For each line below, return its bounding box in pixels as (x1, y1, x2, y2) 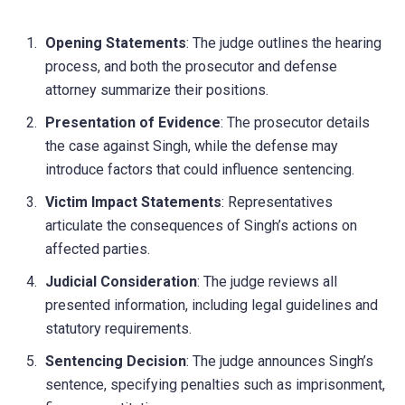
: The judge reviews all (197, 272, 337, 290)
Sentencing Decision (45, 352, 186, 370)
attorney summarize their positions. (45, 80, 268, 99)
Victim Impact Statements (45, 193, 221, 211)
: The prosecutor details (221, 113, 370, 131)
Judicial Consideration (45, 272, 197, 290)
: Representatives (221, 193, 333, 211)
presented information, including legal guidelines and (45, 296, 378, 314)
